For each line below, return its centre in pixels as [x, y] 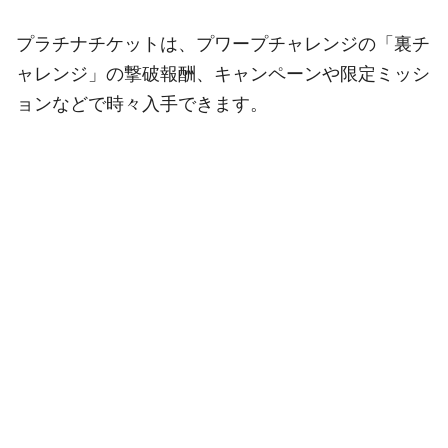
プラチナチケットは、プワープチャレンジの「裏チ [223, 44]
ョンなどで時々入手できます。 [142, 104]
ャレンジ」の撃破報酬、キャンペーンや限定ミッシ [223, 74]
